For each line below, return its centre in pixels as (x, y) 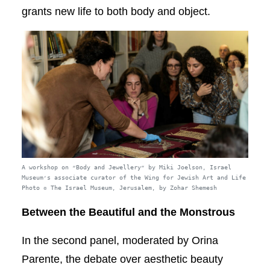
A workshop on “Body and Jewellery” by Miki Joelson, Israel (126, 168)
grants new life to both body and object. (116, 11)
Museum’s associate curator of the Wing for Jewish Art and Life (133, 178)
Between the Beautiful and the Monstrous (128, 212)
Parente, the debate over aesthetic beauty (122, 259)
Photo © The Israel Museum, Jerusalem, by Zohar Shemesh (119, 189)
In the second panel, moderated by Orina (120, 241)
